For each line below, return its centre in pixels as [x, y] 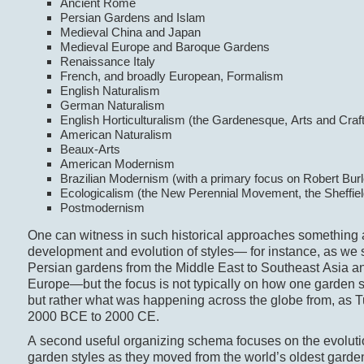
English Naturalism [110, 91]
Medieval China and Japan [130, 32]
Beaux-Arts [90, 149]
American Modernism [117, 164]
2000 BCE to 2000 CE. [93, 317]
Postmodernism [102, 208]
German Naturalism [112, 106]
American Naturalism [116, 135]
